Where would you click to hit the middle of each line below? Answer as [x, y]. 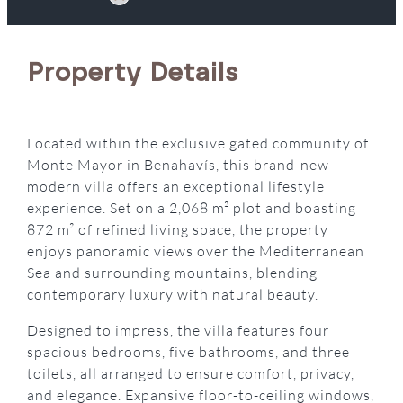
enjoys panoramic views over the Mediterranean [196, 251]
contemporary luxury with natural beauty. [173, 295]
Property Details [134, 72]
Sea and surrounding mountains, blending [173, 273]
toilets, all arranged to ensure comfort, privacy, [191, 374]
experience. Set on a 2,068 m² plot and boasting [192, 208]
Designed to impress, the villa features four [179, 331]
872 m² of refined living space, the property [178, 230]
